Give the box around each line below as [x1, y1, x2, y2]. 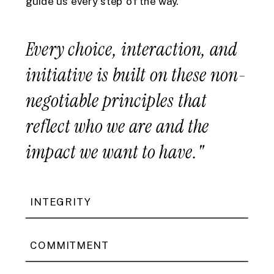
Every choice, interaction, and [26, 37, 238, 62]
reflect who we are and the [26, 114, 210, 139]
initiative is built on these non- [26, 62, 246, 87]
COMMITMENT [30, 239, 109, 252]
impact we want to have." [26, 139, 204, 165]
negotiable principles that [26, 88, 207, 113]
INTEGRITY [30, 196, 92, 209]
